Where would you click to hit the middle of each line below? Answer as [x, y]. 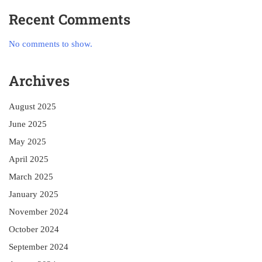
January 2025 [34, 194]
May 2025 [27, 142]
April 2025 [29, 159]
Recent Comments [70, 19]
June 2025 [28, 124]
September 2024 [39, 247]
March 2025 [31, 177]
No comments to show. [51, 44]
